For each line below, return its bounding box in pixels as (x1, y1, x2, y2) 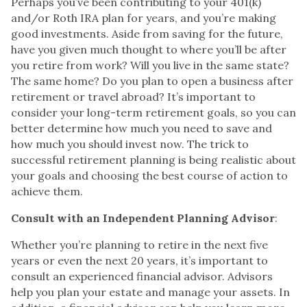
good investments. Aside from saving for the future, (11, 26, 283, 40)
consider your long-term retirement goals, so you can (11, 105, 296, 119)
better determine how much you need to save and (11, 121, 272, 135)
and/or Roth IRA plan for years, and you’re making (11, 10, 276, 25)
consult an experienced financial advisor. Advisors (11, 269, 273, 283)
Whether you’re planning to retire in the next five (11, 237, 268, 251)
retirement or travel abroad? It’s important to (11, 89, 256, 103)
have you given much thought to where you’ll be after (11, 42, 286, 56)
